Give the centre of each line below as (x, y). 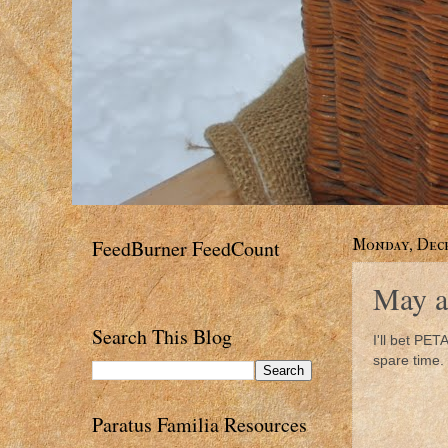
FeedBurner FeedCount (186, 248)
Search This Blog (162, 336)
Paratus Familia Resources (199, 424)
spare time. (408, 360)
